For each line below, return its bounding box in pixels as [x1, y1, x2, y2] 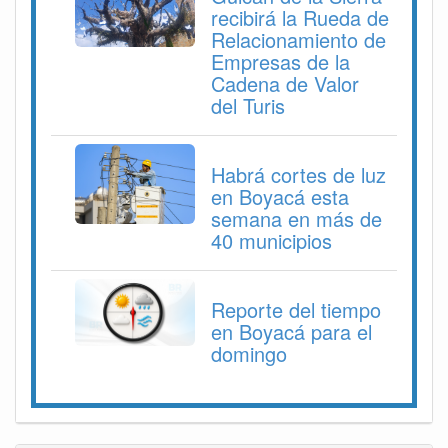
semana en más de [211, 203, 382, 233]
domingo [211, 338, 287, 368]
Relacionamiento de [211, 24, 386, 54]
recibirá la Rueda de [211, 2, 389, 32]
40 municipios [211, 225, 332, 255]
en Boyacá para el [211, 316, 372, 346]
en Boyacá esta [211, 181, 349, 211]
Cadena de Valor [211, 68, 359, 98]
